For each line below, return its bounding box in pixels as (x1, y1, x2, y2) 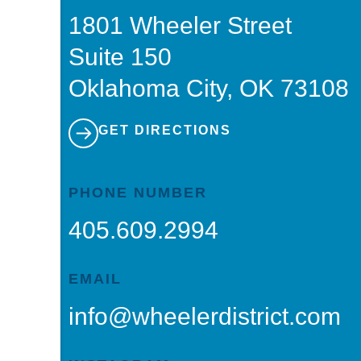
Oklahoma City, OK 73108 (68, 74, 349, 102)
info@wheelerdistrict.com (68, 303, 341, 330)
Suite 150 (68, 43, 172, 70)
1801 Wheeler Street (68, 11, 292, 39)
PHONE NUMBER (68, 185, 207, 201)
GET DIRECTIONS (98, 122, 231, 137)
